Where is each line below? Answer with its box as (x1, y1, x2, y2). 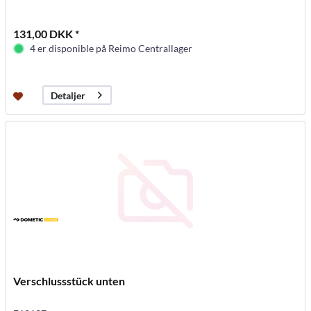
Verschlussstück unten (13, 274, 126, 288)
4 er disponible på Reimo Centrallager (30, 42, 193, 55)
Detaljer (51, 89, 86, 101)
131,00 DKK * (13, 27, 80, 41)
